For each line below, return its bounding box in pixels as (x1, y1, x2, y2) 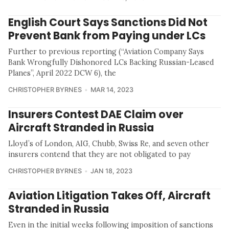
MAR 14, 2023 (90, 85, 133, 94)
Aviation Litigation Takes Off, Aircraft (8, 188, 211, 203)
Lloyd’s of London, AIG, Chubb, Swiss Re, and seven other (8, 139, 209, 148)
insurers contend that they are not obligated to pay (8, 149, 191, 159)
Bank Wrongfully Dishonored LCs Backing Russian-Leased (8, 57, 214, 67)
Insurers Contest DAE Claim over (8, 106, 184, 122)
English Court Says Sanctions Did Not (8, 14, 208, 30)
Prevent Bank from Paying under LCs (8, 28, 205, 43)
